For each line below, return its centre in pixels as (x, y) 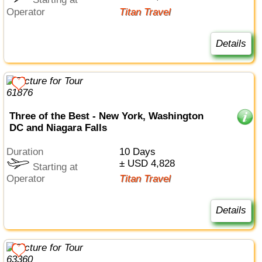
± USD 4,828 (149, 164)
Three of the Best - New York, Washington (106, 116)
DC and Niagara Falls (58, 128)
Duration (29, 152)
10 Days (140, 152)
